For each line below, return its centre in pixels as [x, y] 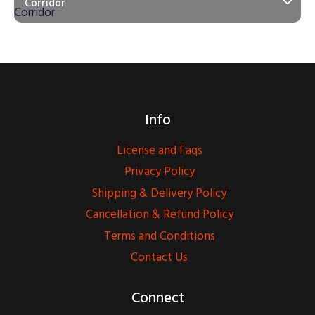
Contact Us [159, 258]
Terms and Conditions [159, 236]
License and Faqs [159, 151]
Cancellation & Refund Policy [159, 215]
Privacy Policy [159, 172]
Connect [157, 297]
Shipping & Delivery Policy [159, 194]
